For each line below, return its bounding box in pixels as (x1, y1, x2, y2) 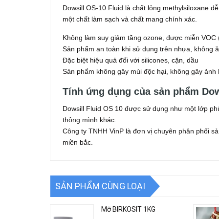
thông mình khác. (63, 116, 116, 124)
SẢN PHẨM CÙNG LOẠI (55, 180, 145, 191)
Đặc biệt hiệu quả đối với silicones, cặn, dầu (63, 56, 198, 64)
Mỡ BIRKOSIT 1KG (101, 205, 155, 213)
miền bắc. (63, 138, 93, 146)
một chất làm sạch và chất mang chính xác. (63, 15, 197, 23)
